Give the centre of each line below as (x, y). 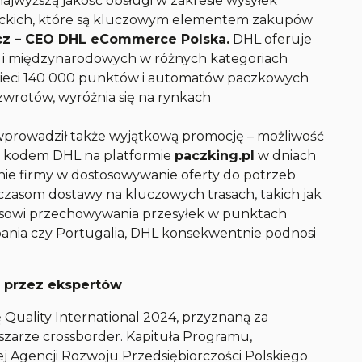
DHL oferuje (271, 39)
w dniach (286, 156)
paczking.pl (215, 156)
